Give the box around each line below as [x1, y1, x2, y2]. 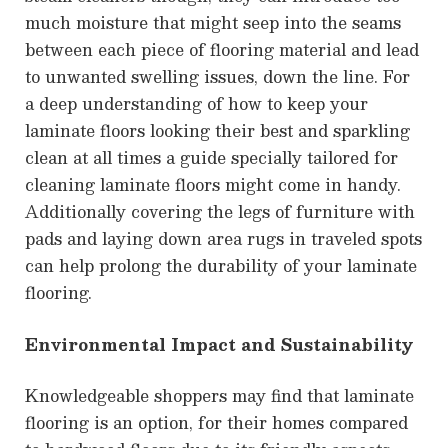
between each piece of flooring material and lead [25, 36, 419, 64]
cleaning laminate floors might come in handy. [25, 171, 401, 199]
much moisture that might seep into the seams [25, 9, 401, 37]
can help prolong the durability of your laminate [25, 252, 417, 280]
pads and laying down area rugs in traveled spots [25, 225, 422, 253]
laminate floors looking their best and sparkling [25, 117, 410, 145]
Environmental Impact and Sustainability [25, 330, 414, 358]
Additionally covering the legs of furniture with [25, 198, 415, 226]
